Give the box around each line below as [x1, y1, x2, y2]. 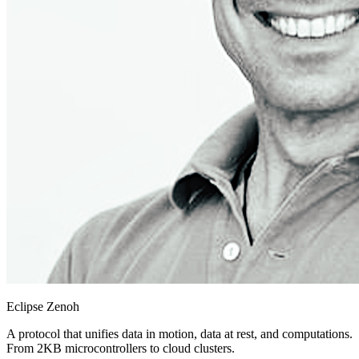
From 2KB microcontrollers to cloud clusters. [6, 341, 235, 355]
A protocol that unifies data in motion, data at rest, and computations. [6, 326, 353, 341]
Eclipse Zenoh [6, 299, 79, 313]
